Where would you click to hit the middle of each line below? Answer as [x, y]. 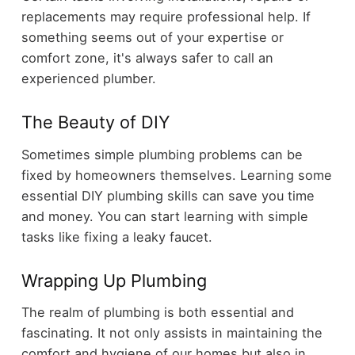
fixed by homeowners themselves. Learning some [176, 175]
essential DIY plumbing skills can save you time [168, 195]
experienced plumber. [88, 79]
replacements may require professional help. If [166, 17]
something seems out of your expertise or [152, 38]
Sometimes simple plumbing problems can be [162, 154]
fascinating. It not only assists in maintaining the [172, 333]
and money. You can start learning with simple [164, 216]
